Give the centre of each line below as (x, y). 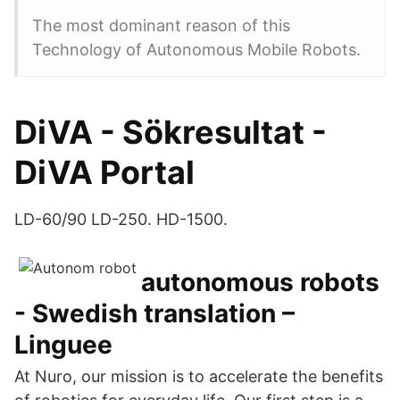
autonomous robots (260, 282)
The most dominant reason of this (163, 25)
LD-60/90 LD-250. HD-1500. (121, 219)
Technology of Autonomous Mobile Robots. (196, 50)
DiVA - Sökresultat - (171, 132)
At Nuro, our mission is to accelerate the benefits (199, 376)
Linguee (63, 345)
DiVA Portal (104, 172)
